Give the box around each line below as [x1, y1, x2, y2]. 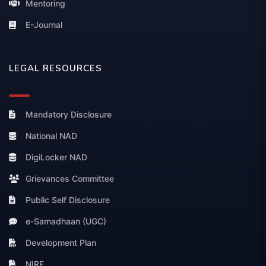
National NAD [26, 131, 77, 141]
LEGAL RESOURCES [9, 62, 102, 75]
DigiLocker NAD [26, 152, 87, 163]
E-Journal [26, 20, 62, 30]
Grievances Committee [26, 173, 114, 184]
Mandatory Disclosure [26, 109, 112, 120]
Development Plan [26, 237, 96, 248]
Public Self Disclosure [26, 195, 110, 205]
